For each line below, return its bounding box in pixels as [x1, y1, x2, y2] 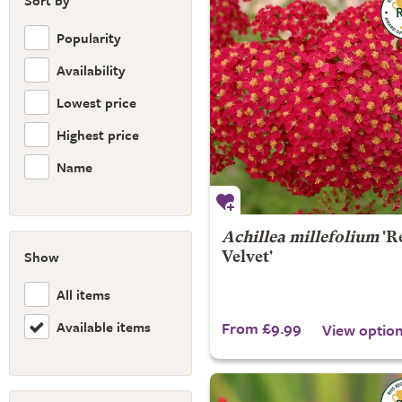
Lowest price [57, 92, 136, 112]
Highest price [57, 124, 139, 144]
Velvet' [221, 250, 273, 266]
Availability [57, 59, 126, 80]
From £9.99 [221, 317, 301, 339]
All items [57, 284, 110, 304]
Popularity [57, 27, 121, 48]
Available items [57, 316, 151, 336]
